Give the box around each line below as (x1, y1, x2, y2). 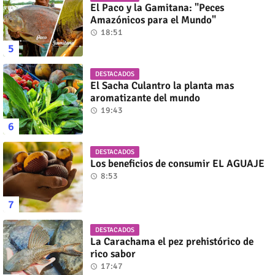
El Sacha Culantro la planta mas (90, 79, 234, 93)
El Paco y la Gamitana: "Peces (90, 1, 224, 15)
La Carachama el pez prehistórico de (90, 235, 254, 249)
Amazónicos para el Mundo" (90, 14, 216, 27)
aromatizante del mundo (90, 91, 200, 105)
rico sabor (90, 247, 136, 261)
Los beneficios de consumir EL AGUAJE (90, 157, 265, 171)
